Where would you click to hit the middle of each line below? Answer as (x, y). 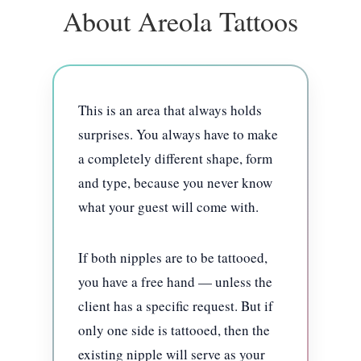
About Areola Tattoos (180, 21)
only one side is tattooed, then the (174, 330)
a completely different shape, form (175, 158)
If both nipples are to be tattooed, (172, 257)
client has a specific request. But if (175, 305)
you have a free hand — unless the (175, 281)
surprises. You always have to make (178, 134)
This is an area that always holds (170, 110)
